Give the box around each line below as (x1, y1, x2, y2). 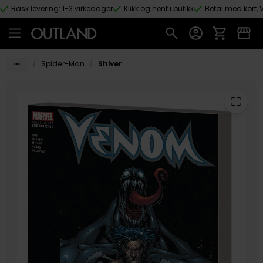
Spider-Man (41, 58, 85, 69)
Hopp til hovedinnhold (13, 14, 102, 26)
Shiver (97, 58, 122, 69)
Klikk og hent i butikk (124, 4, 194, 14)
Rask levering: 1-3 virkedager (11, 4, 113, 14)
